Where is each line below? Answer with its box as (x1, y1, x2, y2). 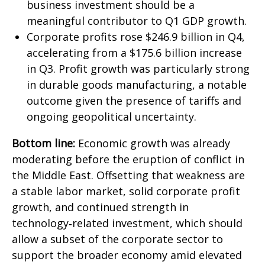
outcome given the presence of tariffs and (27, 93, 241, 108)
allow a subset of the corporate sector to (12, 232, 223, 246)
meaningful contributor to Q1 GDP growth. (27, 14, 247, 28)
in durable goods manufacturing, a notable (27, 77, 247, 92)
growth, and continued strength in (12, 200, 189, 214)
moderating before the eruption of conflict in (12, 152, 244, 166)
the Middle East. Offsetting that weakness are (12, 168, 245, 182)
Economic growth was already (75, 136, 230, 150)
